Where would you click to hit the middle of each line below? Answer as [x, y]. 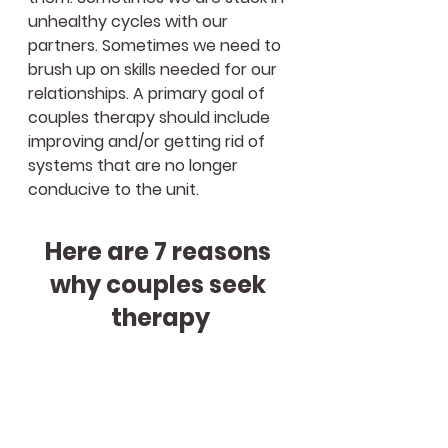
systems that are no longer [135, 165]
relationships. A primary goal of [148, 93]
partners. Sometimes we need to [156, 45]
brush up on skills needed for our [154, 69]
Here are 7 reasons [160, 251]
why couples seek [160, 284]
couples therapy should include [151, 117]
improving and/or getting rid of [148, 141]
